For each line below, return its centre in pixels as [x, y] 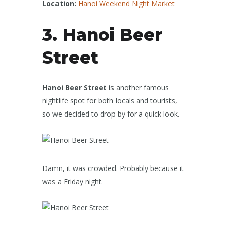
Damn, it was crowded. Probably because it [113, 168]
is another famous [138, 88]
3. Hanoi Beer [102, 35]
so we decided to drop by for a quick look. [111, 114]
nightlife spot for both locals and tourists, [110, 101]
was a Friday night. [73, 182]
